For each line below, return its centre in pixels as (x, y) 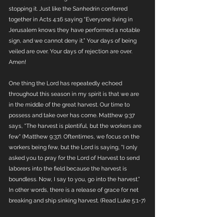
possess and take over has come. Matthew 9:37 (72, 115)
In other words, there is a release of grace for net (74, 190)
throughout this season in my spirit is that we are (75, 94)
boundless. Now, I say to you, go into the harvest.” (75, 179)
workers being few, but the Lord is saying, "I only (74, 147)
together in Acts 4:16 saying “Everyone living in (71, 19)
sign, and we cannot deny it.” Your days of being (73, 41)
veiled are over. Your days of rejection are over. (71, 51)
